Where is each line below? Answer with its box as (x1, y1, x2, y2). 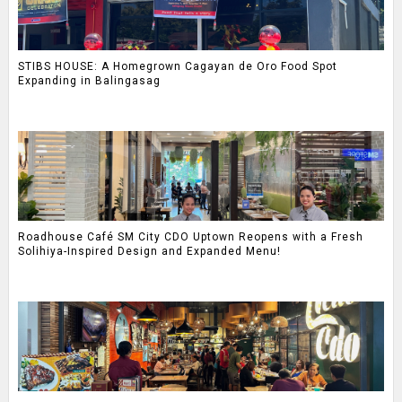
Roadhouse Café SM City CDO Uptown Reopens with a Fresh (17, 231, 363, 244)
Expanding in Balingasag (17, 74, 161, 88)
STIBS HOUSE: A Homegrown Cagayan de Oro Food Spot (17, 60, 337, 74)
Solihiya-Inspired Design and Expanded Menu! (17, 245, 281, 258)
